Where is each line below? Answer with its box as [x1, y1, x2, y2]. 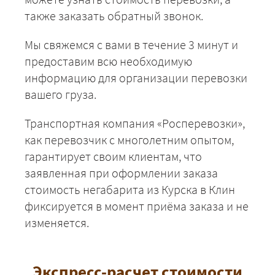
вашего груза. [25, 87, 96, 103]
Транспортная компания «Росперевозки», [25, 115, 245, 131]
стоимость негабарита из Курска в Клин [25, 182, 235, 198]
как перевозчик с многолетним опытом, [25, 132, 234, 148]
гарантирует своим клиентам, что [25, 149, 202, 165]
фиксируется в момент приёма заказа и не [25, 198, 249, 214]
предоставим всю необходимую [25, 53, 192, 69]
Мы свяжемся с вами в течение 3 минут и [25, 37, 238, 53]
